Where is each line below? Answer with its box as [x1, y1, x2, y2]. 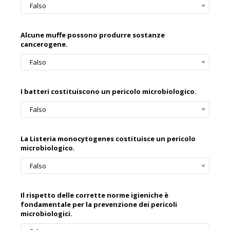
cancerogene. [21, 40, 68, 49]
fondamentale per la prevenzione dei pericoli [21, 200, 177, 209]
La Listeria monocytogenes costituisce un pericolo [21, 134, 196, 144]
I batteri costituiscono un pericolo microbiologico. [21, 87, 197, 97]
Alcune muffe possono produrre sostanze [21, 30, 165, 40]
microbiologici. [21, 209, 72, 219]
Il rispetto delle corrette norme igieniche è [21, 190, 168, 200]
